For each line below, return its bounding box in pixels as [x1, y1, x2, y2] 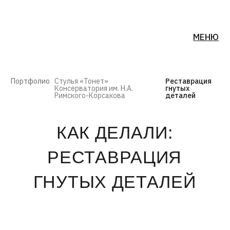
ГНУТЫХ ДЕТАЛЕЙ [24, 123, 140, 137]
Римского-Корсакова [39, 65, 90, 72]
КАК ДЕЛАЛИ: [40, 88, 124, 102]
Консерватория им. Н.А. [39, 60, 95, 67]
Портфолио [8, 54, 36, 62]
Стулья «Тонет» [39, 54, 78, 62]
